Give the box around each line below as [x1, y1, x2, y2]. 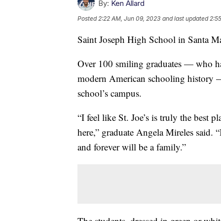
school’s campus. [77, 86, 142, 99]
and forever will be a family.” [77, 140, 186, 153]
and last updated [162, 14, 208, 22]
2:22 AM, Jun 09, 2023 [98, 14, 160, 22]
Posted [77, 14, 98, 22]
